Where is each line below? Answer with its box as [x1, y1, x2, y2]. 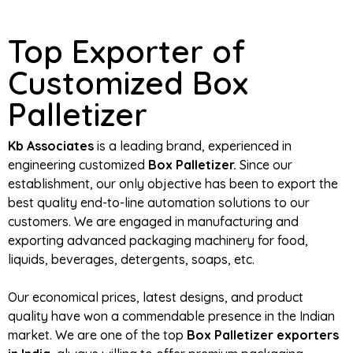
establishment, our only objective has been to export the [8, 175, 338, 191]
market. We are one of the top [8, 326, 187, 343]
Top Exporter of [8, 31, 245, 71]
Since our [236, 156, 292, 173]
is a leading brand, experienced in [94, 137, 292, 154]
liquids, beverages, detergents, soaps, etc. [8, 251, 255, 267]
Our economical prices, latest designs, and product [8, 288, 303, 305]
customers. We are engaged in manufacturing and [8, 213, 299, 229]
